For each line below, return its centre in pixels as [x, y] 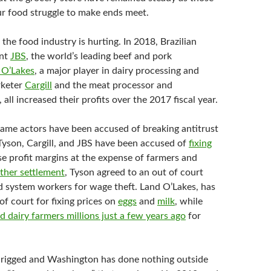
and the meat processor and [112, 85]
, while [189, 201]
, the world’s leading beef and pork [99, 56]
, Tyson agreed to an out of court [134, 172]
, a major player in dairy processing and [117, 71]
